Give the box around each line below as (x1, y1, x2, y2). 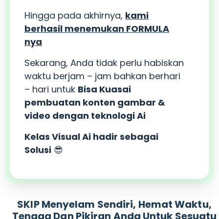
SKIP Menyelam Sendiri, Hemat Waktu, (17, 197, 212, 212)
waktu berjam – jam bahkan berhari (24, 70, 180, 83)
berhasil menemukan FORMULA (24, 22, 169, 35)
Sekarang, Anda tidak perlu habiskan (24, 57, 184, 69)
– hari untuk (24, 83, 78, 96)
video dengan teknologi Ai (24, 109, 146, 122)
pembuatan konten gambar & (24, 96, 165, 109)
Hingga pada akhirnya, (24, 9, 125, 22)
